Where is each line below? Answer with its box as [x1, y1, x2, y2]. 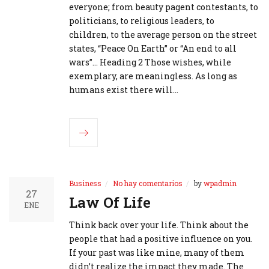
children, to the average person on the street [69, 29, 257, 41]
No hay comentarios [113, 178, 183, 189]
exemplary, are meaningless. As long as [69, 70, 237, 82]
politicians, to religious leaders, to [69, 15, 214, 27]
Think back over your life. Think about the [69, 219, 249, 231]
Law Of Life [69, 193, 151, 213]
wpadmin [204, 178, 237, 189]
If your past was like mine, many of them [69, 247, 244, 259]
